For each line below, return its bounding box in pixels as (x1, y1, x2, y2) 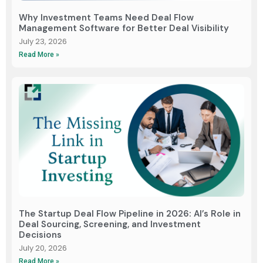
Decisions (19, 228, 62, 241)
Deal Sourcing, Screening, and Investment (19, 218, 201, 230)
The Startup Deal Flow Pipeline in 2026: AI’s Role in (19, 207, 241, 220)
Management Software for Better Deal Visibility (19, 22, 229, 34)
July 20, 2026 (19, 242, 67, 254)
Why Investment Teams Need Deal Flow (19, 11, 194, 23)
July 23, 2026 (19, 35, 67, 47)
